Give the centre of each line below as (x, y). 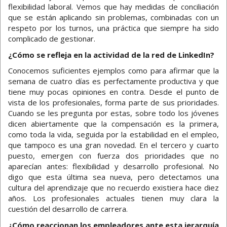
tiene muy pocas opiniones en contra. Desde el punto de (113, 92)
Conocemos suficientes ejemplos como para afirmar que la (113, 71)
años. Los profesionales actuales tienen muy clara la (113, 198)
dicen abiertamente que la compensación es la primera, (113, 124)
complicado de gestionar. (52, 39)
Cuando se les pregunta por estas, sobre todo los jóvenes (113, 113)
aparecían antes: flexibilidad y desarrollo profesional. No (113, 166)
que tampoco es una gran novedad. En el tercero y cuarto (113, 145)
